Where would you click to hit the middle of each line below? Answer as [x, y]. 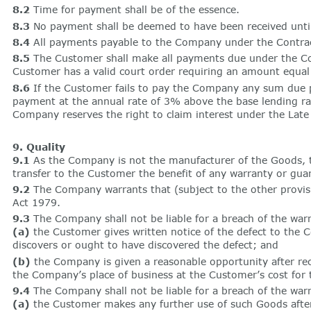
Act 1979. [36, 202]
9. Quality [39, 146]
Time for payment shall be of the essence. [134, 10]
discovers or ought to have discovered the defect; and [145, 245]
